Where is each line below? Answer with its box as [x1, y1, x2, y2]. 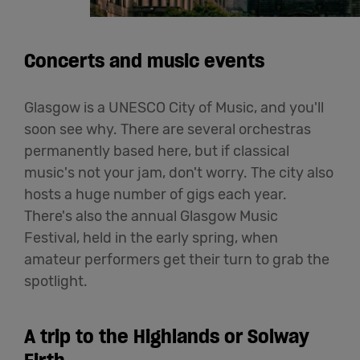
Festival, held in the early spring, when [24, 229, 278, 247]
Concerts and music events [24, 48, 264, 74]
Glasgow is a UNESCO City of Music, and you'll [24, 99, 324, 117]
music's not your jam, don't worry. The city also [24, 164, 333, 182]
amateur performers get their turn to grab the [24, 251, 329, 269]
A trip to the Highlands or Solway [24, 324, 309, 350]
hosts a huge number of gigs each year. [24, 186, 287, 204]
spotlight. [24, 272, 91, 291]
